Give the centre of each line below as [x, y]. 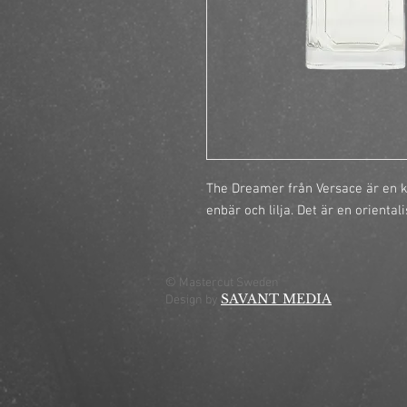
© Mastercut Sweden [223, 283]
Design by [193, 300]
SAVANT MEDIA [276, 299]
